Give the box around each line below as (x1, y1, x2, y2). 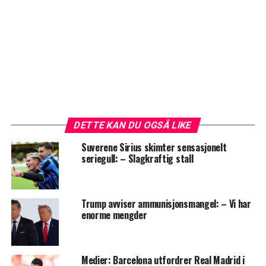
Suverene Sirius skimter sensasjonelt (81, 140, 227, 154)
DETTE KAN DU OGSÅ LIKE (73, 119, 194, 131)
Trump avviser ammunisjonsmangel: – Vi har (81, 196, 251, 211)
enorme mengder (81, 207, 147, 222)
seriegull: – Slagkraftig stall (81, 151, 194, 166)
